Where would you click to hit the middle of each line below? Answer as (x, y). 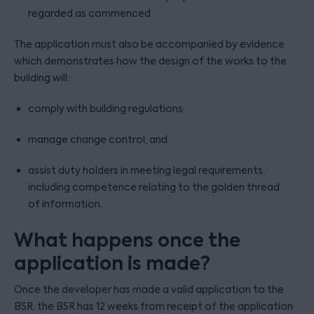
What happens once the (127, 240)
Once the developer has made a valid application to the (149, 289)
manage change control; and (98, 139)
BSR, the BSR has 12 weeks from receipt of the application (153, 306)
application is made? (112, 264)
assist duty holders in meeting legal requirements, (146, 170)
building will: (42, 78)
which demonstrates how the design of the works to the (150, 61)
